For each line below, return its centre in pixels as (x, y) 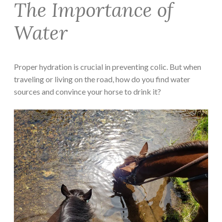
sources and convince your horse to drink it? (87, 91)
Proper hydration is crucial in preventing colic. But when (108, 66)
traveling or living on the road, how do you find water (102, 79)
